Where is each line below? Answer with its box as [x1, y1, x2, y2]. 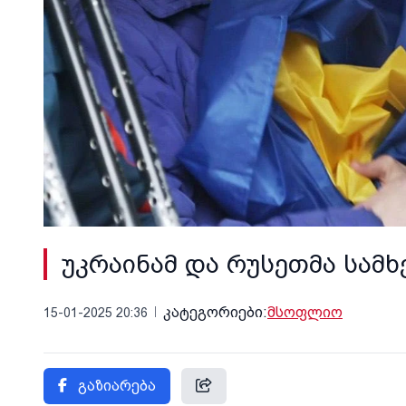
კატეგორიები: [163, 304, 267, 321]
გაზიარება [78, 377, 156, 394]
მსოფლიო [267, 304, 343, 321]
